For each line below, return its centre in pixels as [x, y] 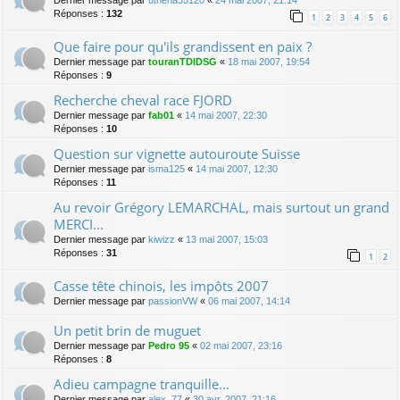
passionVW [173, 301]
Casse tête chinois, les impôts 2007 [161, 286]
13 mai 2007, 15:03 [227, 240]
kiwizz [162, 240]
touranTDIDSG [183, 62]
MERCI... [79, 225]
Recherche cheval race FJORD [143, 100]
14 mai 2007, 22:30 [226, 116]
